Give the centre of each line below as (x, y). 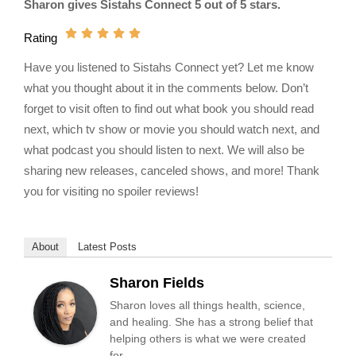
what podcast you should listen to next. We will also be (164, 150)
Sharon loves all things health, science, (207, 305)
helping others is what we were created (208, 339)
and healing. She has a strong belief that (211, 322)
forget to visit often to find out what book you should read (169, 108)
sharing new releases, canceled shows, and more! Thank (172, 170)
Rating (41, 38)
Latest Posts (107, 247)
